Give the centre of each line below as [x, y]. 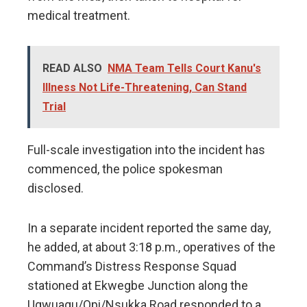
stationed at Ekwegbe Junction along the [138, 286]
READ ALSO [72, 69]
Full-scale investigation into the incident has [146, 150]
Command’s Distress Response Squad [132, 267]
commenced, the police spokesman [125, 169]
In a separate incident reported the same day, [149, 228]
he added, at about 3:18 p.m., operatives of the [151, 247]
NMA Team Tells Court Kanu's [184, 69]
